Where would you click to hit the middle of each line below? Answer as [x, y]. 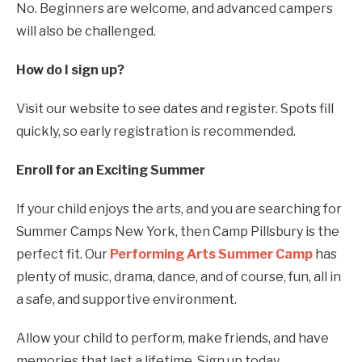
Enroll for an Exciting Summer [111, 170]
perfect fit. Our [63, 254]
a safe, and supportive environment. [126, 299]
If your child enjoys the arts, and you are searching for [179, 208]
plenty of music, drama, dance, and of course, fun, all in [179, 276]
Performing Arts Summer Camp [211, 254]
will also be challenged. [86, 31]
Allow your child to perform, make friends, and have [173, 338]
